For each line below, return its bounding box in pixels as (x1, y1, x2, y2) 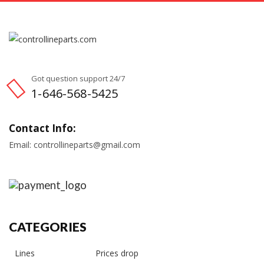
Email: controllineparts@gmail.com (9, 139, 140, 151)
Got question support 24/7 (31, 73, 125, 84)
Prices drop (95, 247, 138, 259)
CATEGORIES (9, 219, 87, 235)
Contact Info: (9, 121, 76, 136)
